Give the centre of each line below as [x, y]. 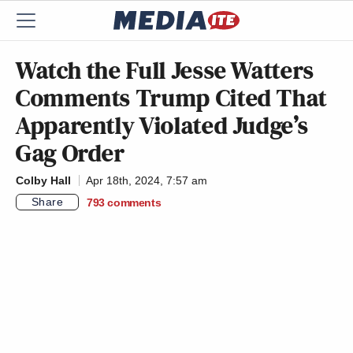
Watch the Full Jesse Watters [165, 70]
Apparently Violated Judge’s [162, 125]
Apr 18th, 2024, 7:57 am [147, 180]
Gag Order [71, 153]
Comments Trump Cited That [172, 98]
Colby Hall [43, 180]
